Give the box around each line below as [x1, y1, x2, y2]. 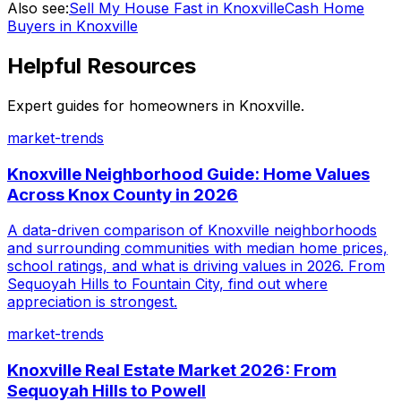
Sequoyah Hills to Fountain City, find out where [7, 275, 328, 294]
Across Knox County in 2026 [7, 183, 238, 205]
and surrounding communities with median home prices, [7, 239, 388, 258]
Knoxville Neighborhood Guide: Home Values [7, 163, 370, 184]
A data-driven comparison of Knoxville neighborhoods [7, 221, 377, 240]
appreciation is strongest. [7, 293, 177, 311]
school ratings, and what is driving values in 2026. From [7, 257, 385, 276]
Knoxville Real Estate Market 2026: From [7, 360, 337, 381]
